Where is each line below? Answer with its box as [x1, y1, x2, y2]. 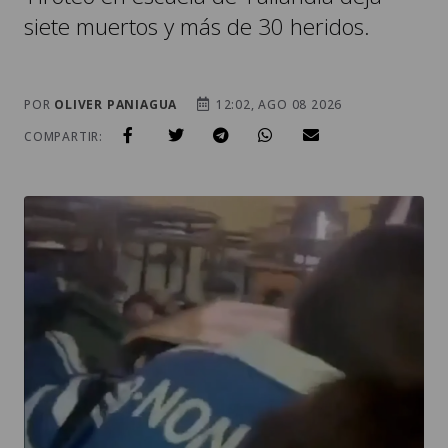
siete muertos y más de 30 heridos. [24, 10, 370, 42]
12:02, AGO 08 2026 [212, 95, 343, 113]
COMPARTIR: [24, 127, 103, 145]
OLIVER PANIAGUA [54, 95, 178, 113]
